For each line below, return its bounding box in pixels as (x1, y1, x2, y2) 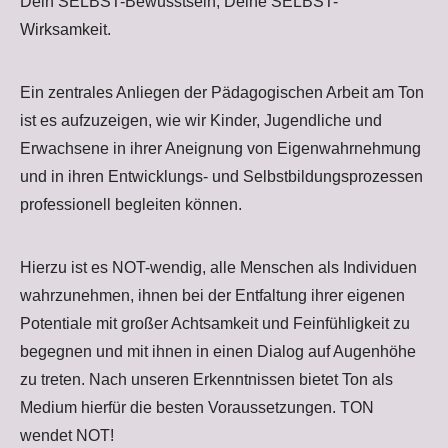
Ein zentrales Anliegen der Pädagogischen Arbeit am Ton (20, 84, 424, 102)
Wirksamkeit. (20, 21, 111, 39)
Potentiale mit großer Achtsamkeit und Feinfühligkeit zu (20, 315, 410, 333)
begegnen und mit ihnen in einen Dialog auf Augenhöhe (20, 343, 416, 361)
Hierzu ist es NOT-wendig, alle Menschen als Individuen (20, 259, 417, 277)
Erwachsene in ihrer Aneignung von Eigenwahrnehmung (20, 140, 421, 158)
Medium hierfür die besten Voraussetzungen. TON (20, 399, 374, 417)
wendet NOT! (20, 427, 114, 445)
